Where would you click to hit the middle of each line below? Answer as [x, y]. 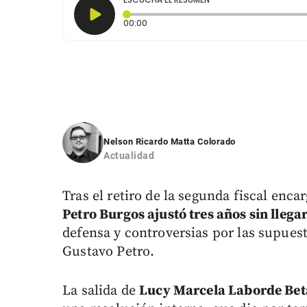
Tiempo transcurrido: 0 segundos [217, 23]
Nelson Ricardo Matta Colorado [170, 142]
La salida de [101, 291]
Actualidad [129, 156]
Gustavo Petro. [109, 252]
